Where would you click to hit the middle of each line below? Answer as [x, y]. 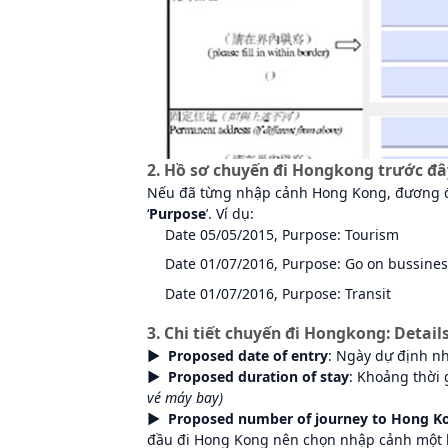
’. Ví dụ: [230, 213]
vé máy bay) [185, 397]
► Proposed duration [222, 376]
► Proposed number [220, 418]
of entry [298, 355]
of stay [323, 376]
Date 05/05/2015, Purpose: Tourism [282, 234]
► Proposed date [208, 355]
